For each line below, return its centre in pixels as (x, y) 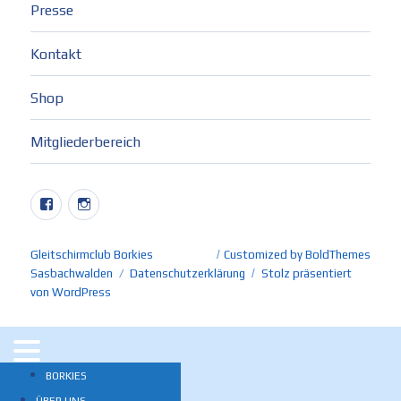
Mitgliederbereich (86, 141)
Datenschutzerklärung (188, 274)
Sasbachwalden (72, 274)
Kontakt (56, 54)
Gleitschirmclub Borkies (92, 255)
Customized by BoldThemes (297, 255)
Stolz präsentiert (307, 274)
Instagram (130, 201)
